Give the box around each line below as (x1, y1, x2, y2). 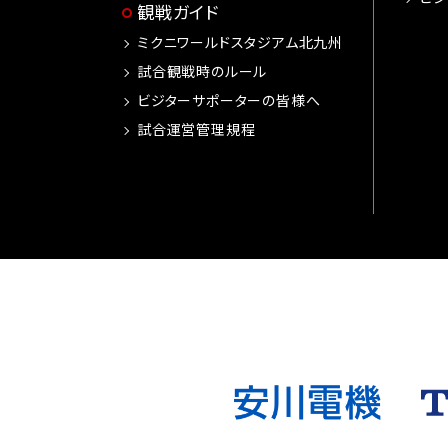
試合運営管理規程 (137, 119, 256, 139)
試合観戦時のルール (137, 61, 268, 81)
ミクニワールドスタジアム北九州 (137, 32, 344, 52)
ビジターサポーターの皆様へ (137, 90, 321, 110)
